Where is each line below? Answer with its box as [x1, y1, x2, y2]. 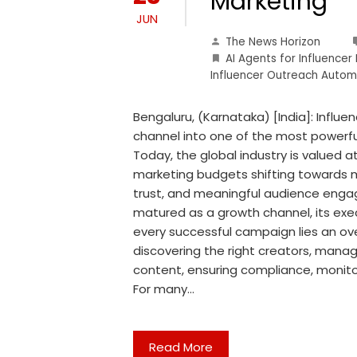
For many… [133, 280, 194, 297]
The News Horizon [226, 33, 320, 49]
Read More [149, 338, 213, 355]
